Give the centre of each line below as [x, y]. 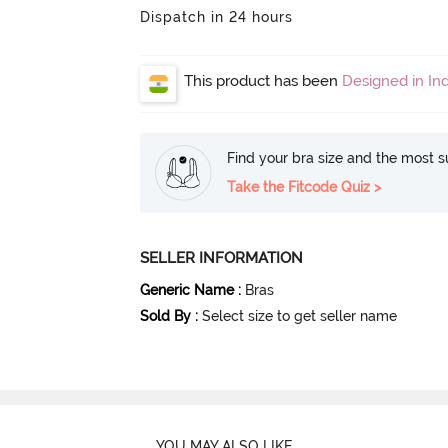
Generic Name [187, 290]
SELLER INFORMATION [222, 258]
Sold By [166, 316]
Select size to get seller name [300, 316]
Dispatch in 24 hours [217, 17]
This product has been [263, 81]
